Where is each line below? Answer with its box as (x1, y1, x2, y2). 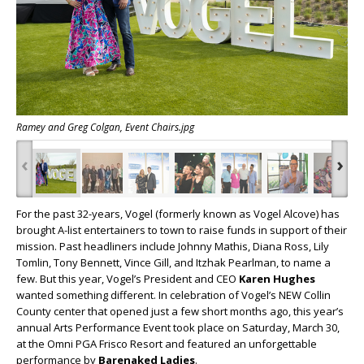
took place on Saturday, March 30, (171, 320, 340, 336)
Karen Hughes (239, 271, 315, 287)
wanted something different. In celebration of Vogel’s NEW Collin (16, 288, 331, 303)
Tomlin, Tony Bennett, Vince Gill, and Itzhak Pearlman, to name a (16, 255, 331, 271)
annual (16, 320, 54, 336)
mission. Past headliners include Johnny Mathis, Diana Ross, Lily (16, 239, 329, 254)
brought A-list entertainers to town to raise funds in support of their (16, 223, 347, 238)
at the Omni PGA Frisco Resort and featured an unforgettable (16, 336, 317, 352)
